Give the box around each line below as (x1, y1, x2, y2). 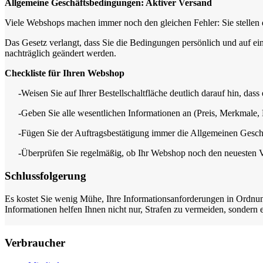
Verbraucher (5, 237, 65, 249)
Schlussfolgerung (5, 170, 86, 182)
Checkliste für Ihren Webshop (4, 68, 124, 79)
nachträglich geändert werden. (5, 48, 116, 59)
